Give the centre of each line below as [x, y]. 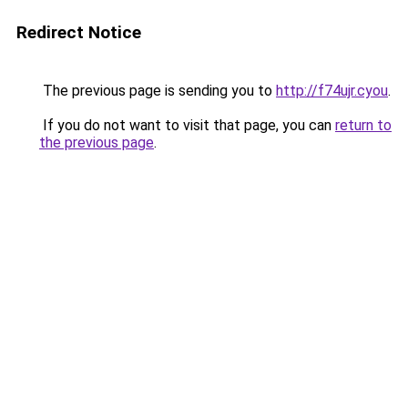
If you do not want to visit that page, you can [187, 125]
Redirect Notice [79, 32]
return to [363, 125]
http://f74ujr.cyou [332, 91]
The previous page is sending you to [158, 91]
